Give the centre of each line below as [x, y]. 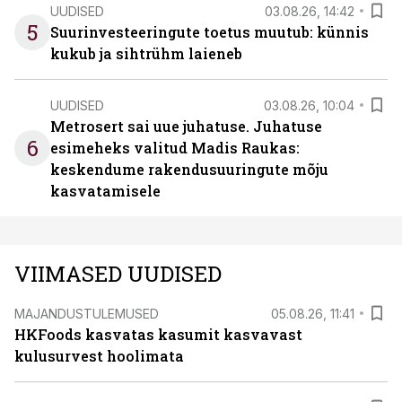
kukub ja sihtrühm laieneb [146, 53]
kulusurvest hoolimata [99, 356]
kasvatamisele [105, 191]
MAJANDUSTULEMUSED [87, 313]
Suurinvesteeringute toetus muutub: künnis [210, 32]
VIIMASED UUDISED [118, 274]
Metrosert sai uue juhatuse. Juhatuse [186, 126]
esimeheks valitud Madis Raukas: [175, 148]
